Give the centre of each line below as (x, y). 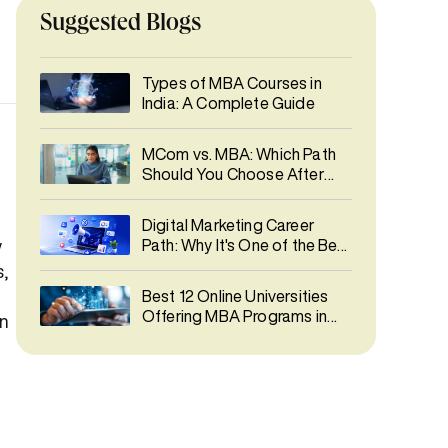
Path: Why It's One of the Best (247, 245)
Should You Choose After (233, 174)
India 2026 (180, 336)
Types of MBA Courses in (232, 83)
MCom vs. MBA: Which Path (239, 154)
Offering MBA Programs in (234, 316)
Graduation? (186, 194)
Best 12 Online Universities (235, 296)
